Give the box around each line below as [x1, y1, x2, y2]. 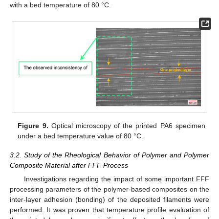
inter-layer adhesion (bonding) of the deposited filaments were [10, 195, 209, 203]
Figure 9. [18, 122, 48, 130]
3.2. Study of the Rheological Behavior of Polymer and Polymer [10, 151, 209, 159]
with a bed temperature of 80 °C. [10, 1, 111, 9]
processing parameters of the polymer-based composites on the [10, 185, 209, 193]
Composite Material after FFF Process [10, 161, 128, 169]
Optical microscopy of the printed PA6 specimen [48, 122, 205, 130]
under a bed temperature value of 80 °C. [18, 132, 144, 140]
